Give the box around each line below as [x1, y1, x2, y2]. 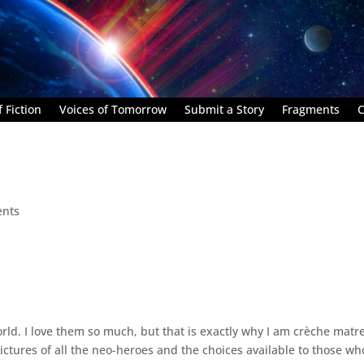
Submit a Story [184, 101, 264, 117]
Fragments [282, 101, 340, 117]
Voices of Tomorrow [59, 101, 167, 117]
